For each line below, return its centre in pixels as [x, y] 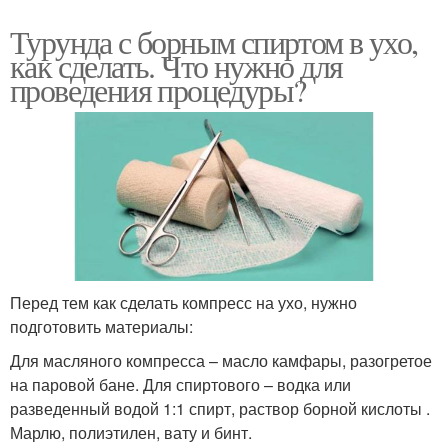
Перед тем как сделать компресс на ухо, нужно [183, 303]
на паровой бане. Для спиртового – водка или [180, 385]
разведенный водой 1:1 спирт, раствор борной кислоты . [220, 409]
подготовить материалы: [101, 327]
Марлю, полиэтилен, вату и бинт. [131, 433]
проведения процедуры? [158, 89]
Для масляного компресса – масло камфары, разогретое [221, 361]
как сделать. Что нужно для [176, 65]
